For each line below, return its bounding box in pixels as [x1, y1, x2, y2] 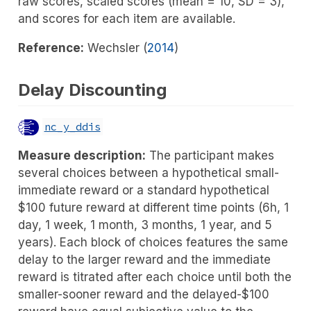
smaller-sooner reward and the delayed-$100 [17, 287, 269, 302]
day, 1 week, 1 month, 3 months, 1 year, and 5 [17, 218, 272, 233]
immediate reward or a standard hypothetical [17, 183, 269, 198]
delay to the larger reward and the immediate [17, 253, 271, 267]
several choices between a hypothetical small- [17, 166, 279, 180]
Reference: [17, 40, 84, 55]
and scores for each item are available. [17, 11, 235, 26]
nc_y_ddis [44, 120, 101, 134]
